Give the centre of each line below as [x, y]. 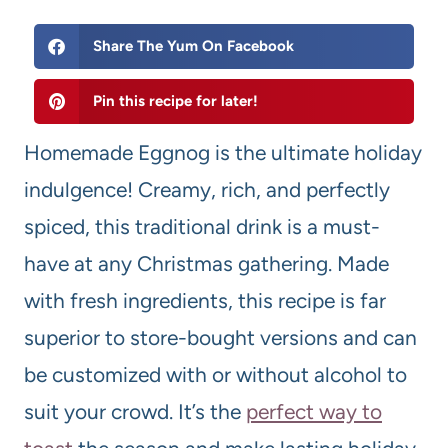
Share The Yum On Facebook [193, 46]
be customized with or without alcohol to [215, 375]
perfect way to [314, 412]
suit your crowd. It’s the [135, 412]
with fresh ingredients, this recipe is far [205, 301]
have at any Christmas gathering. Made [206, 264]
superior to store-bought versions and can [220, 338]
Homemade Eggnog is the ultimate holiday [223, 153]
